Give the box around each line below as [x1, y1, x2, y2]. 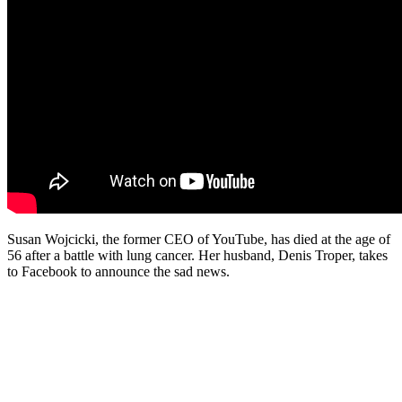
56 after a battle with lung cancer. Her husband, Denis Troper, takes [7, 247, 388, 263]
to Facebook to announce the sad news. [7, 263, 230, 279]
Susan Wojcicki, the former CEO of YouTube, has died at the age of [7, 231, 390, 247]
